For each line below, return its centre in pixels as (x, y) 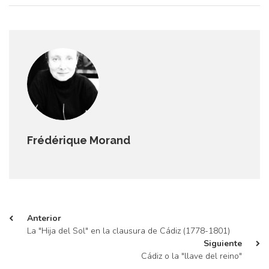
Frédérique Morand (79, 140)
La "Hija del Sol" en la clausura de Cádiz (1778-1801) (128, 231)
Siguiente (223, 243)
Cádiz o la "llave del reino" (192, 256)
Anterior (44, 218)
